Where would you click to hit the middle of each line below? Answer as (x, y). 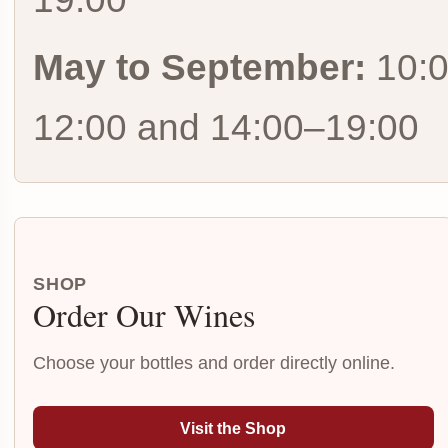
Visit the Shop (233, 428)
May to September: (199, 67)
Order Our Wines (144, 314)
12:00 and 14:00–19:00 (226, 127)
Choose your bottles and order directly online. (214, 363)
